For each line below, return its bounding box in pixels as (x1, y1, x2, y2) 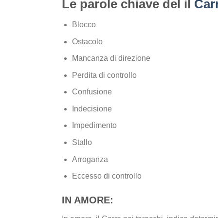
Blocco (72, 20, 96, 29)
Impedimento (72, 121, 117, 130)
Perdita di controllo (72, 71, 137, 79)
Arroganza (72, 155, 108, 163)
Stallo (72, 138, 92, 147)
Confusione (72, 88, 112, 96)
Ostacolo (72, 37, 103, 46)
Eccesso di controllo (72, 172, 142, 181)
